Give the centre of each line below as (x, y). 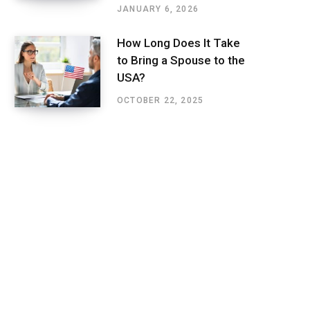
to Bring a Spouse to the (181, 61)
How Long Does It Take (179, 43)
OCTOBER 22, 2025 (161, 101)
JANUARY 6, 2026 (158, 9)
